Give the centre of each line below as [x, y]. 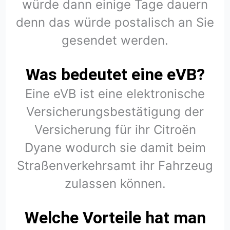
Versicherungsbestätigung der [115, 111]
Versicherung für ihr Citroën [115, 129]
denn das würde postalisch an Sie [115, 22]
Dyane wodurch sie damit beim [115, 147]
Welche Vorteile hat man [115, 218]
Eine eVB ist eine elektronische [115, 93]
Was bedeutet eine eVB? [115, 74]
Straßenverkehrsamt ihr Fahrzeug [115, 165]
